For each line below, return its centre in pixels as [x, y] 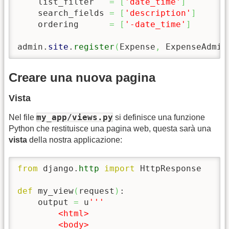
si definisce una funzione [159, 117]
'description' [158, 13]
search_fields [63, 13]
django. [58, 169]
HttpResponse [168, 169]
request [97, 191]
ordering [63, 25]
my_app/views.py [75, 117]
